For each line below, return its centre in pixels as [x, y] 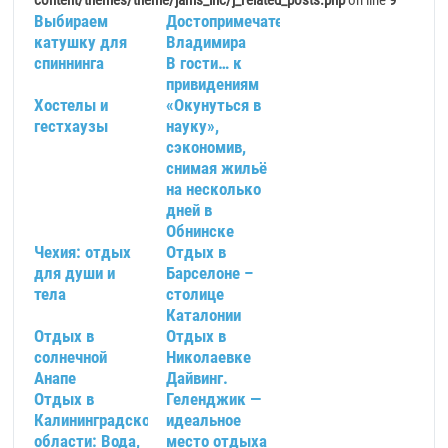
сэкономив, [206, 147]
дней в [189, 210]
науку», [193, 126]
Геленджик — [214, 399]
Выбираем [71, 21]
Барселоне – [210, 273]
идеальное [204, 420]
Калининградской [96, 420]
